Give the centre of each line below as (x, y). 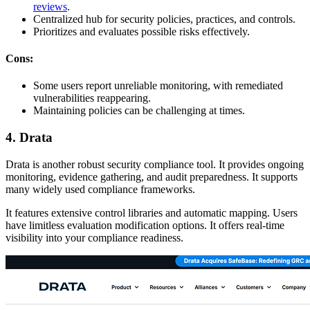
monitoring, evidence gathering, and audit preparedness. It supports (152, 176)
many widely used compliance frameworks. (100, 189)
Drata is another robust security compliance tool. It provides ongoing (155, 164)
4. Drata (29, 137)
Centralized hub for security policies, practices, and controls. (164, 19)
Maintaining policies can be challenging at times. (139, 111)
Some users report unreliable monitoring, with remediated (158, 86)
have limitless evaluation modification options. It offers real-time (145, 225)
